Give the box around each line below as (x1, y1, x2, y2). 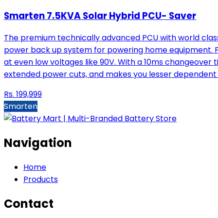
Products (23, 174, 58, 185)
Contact (4, 196, 54, 212)
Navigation (4, 135, 72, 151)
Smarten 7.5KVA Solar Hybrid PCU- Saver (4, 9, 196, 22)
